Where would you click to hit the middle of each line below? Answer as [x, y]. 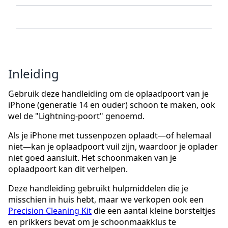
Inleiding [34, 74]
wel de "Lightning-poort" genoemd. [76, 116]
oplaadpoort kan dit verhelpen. [68, 169]
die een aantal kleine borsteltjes [154, 211]
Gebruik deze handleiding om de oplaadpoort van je [108, 94]
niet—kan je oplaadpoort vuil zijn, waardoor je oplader [113, 147]
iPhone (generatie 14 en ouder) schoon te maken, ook [112, 105]
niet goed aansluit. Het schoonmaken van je [92, 158]
